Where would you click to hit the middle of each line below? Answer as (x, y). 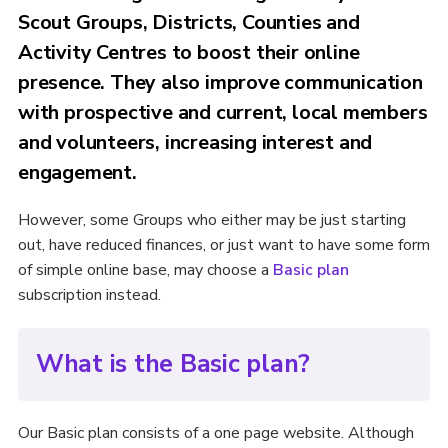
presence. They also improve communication (220, 82)
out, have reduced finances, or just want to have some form (223, 245)
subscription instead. (89, 295)
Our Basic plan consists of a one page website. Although (215, 433)
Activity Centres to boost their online (188, 52)
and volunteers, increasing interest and (195, 142)
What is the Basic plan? (173, 364)
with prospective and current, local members (222, 112)
